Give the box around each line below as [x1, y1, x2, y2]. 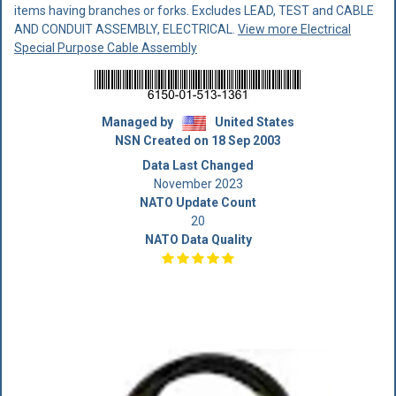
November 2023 [153, 177, 243, 191]
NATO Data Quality [144, 232, 252, 247]
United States [212, 115, 294, 129]
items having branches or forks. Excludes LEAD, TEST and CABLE [14, 4, 374, 18]
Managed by [102, 115, 176, 129]
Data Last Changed [142, 158, 254, 172]
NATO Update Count [140, 195, 256, 209]
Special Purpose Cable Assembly [14, 41, 197, 55]
